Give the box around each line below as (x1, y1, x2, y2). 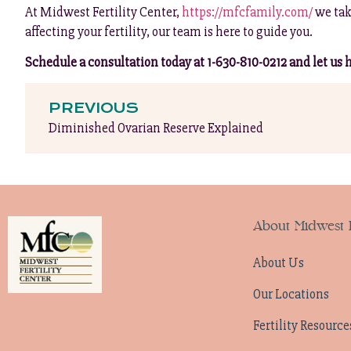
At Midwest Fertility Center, (25, 3, 182, 20)
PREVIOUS (49, 100, 139, 118)
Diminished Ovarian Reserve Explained (49, 120, 263, 137)
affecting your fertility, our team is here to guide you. (25, 23, 313, 40)
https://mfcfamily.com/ (182, 3, 313, 20)
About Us (252, 254, 304, 271)
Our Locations (252, 285, 329, 302)
